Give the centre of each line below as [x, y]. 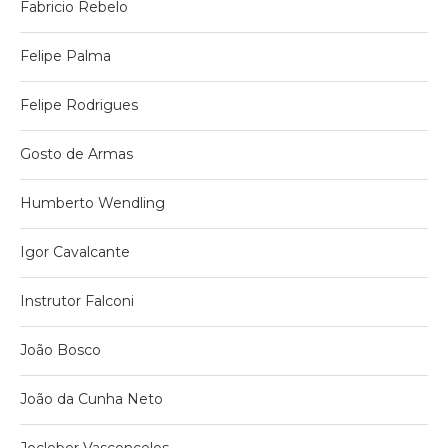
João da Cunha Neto [91, 398]
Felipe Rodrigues [79, 104]
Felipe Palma [65, 55]
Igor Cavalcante [75, 251]
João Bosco [60, 349]
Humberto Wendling [92, 202]
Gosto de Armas [76, 153]
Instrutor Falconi [77, 300]
